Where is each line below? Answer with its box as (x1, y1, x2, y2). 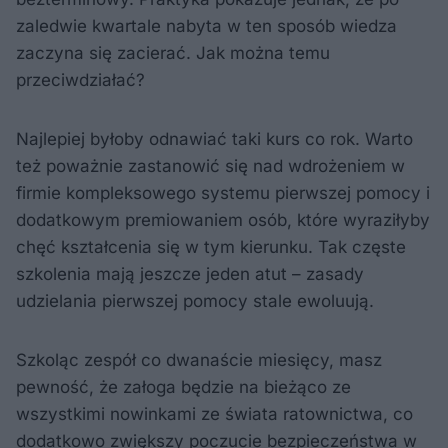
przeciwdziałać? (16, 70, 145, 91)
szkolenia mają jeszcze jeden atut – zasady (16, 264, 364, 285)
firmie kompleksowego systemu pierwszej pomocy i (16, 183, 430, 204)
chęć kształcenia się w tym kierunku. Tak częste (16, 237, 406, 258)
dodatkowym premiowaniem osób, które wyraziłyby (16, 210, 430, 231)
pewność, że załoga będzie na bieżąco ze (16, 377, 351, 398)
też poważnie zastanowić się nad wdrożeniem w (16, 156, 405, 177)
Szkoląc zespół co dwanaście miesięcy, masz (16, 350, 382, 371)
